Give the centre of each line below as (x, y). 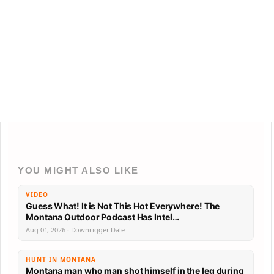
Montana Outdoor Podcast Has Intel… (158, 217)
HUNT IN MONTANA (61, 260)
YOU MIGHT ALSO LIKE (78, 171)
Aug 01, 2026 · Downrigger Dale (75, 230)
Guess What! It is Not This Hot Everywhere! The (123, 206)
